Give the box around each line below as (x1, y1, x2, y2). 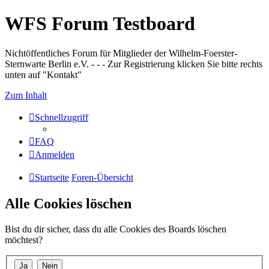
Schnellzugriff (35, 112, 88, 122)
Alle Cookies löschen (5, 195, 131, 211)
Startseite (35, 172, 69, 183)
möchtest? (5, 234, 43, 245)
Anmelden (35, 149, 74, 160)
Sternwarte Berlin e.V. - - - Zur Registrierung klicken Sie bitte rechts (5, 58, 262, 69)
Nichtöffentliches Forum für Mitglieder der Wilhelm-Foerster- (5, 47, 237, 58)
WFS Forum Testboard (5, 13, 195, 35)
